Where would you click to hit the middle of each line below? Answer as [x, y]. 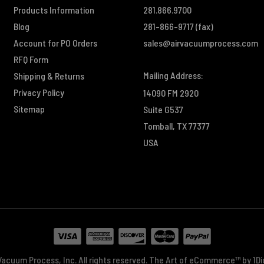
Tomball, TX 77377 [176, 126]
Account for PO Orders [55, 42]
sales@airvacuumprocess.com [200, 42]
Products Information [54, 9]
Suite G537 [163, 109]
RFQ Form [31, 59]
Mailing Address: [173, 75]
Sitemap [29, 108]
